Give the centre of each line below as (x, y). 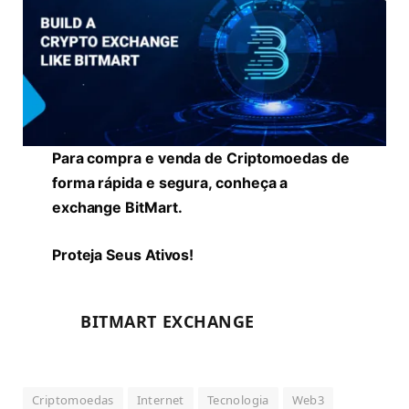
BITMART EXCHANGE (168, 322)
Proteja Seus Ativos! (123, 255)
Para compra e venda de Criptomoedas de (200, 159)
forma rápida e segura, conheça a (170, 184)
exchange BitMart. (117, 208)
